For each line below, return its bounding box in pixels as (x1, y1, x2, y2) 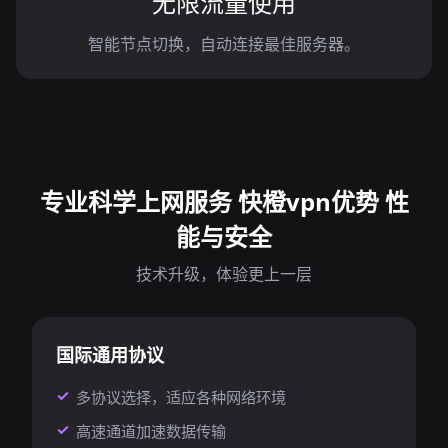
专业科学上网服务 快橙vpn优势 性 (39, 185, 409, 218)
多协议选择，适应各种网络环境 (76, 387, 286, 407)
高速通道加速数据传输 (76, 421, 226, 441)
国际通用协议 (56, 343, 164, 367)
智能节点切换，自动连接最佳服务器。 (88, 33, 360, 55)
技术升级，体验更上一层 (136, 263, 312, 285)
